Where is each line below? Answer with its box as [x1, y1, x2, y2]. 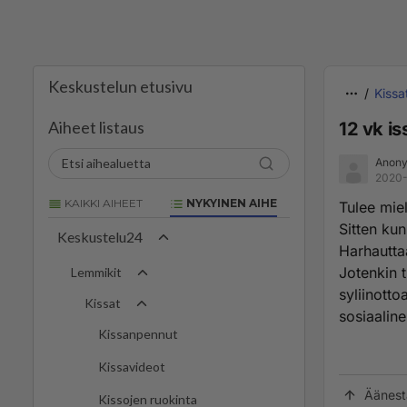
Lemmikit [71, 264, 122, 281]
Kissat [84, 295, 121, 312]
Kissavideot [98, 359, 165, 375]
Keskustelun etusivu [48, 76, 193, 96]
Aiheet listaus [48, 117, 144, 137]
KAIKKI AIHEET [62, 196, 143, 210]
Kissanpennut [98, 326, 178, 342]
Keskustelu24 [57, 228, 143, 246]
